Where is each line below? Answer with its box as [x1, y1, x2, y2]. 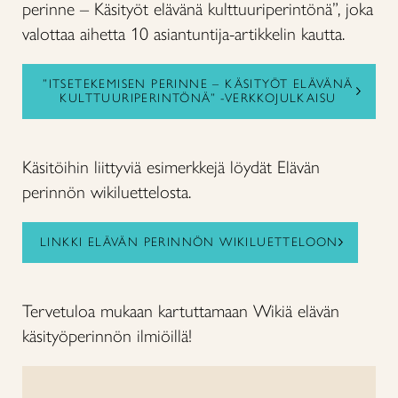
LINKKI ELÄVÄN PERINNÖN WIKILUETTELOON [40, 235, 338, 250]
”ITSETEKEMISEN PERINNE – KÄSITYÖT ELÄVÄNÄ [43, 76, 354, 92]
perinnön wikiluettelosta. [22, 181, 191, 203]
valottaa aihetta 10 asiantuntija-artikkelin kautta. [22, 23, 345, 44]
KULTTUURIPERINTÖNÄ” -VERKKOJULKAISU [60, 91, 337, 106]
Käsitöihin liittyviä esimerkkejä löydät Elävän [22, 156, 320, 178]
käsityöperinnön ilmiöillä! [22, 325, 192, 346]
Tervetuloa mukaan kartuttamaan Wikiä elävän [22, 300, 339, 322]
